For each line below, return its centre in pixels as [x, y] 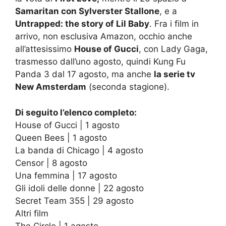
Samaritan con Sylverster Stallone [87, 11]
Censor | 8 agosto [51, 163]
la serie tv [175, 74]
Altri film [32, 213]
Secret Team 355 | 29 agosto [74, 201]
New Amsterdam [51, 87]
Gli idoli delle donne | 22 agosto [79, 188]
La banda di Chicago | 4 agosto [79, 150]
